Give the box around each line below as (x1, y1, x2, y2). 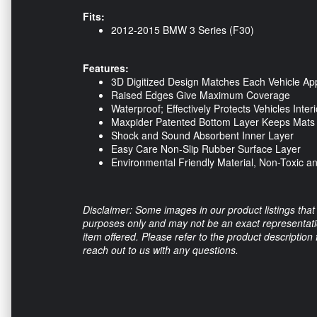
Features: (83, 61, 129, 76)
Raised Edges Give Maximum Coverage (111, 88, 290, 103)
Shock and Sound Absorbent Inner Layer (111, 128, 294, 143)
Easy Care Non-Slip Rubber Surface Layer (111, 142, 301, 156)
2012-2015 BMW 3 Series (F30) (111, 23, 254, 38)
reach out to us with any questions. (83, 243, 238, 258)
